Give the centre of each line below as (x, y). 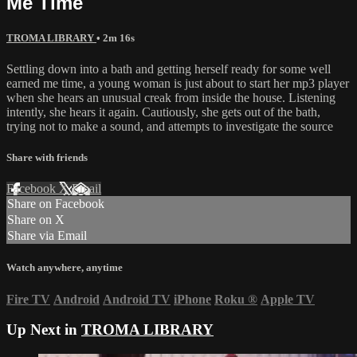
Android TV (137, 299)
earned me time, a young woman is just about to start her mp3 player (178, 83)
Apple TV (288, 299)
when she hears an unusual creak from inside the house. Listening (171, 97)
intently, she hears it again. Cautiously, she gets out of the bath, (163, 112)
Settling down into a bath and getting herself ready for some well (169, 69)
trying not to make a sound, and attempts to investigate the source (170, 126)
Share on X (36, 220)
